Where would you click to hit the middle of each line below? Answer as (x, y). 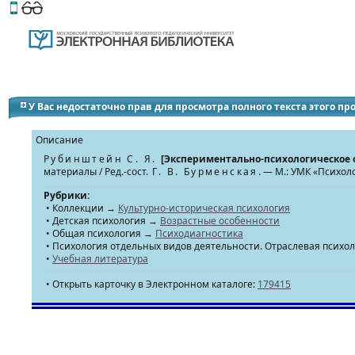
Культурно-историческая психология (204, 208)
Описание (59, 140)
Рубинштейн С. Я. (102, 159)
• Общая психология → (99, 233)
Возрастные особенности (220, 221)
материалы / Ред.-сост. (96, 172)
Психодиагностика (199, 233)
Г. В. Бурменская (203, 172)
